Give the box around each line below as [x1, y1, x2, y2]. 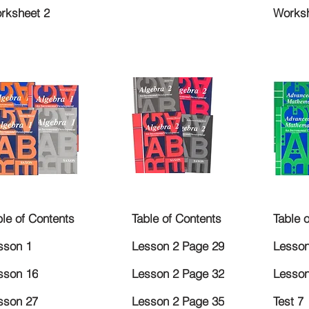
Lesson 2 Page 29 [132, 239, 224, 254]
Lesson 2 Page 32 [132, 266, 224, 281]
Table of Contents [132, 211, 221, 226]
